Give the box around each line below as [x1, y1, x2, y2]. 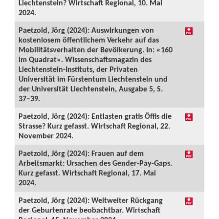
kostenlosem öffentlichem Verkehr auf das [19, 35, 159, 44]
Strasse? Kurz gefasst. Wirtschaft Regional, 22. [19, 121, 170, 131]
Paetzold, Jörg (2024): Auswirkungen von [19, 25, 154, 35]
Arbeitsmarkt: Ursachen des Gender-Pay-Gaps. [19, 158, 172, 168]
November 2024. [19, 131, 73, 140]
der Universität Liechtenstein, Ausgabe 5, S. [19, 84, 163, 93]
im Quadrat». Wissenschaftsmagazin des [19, 55, 152, 64]
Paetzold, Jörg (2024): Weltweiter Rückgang [19, 196, 163, 205]
